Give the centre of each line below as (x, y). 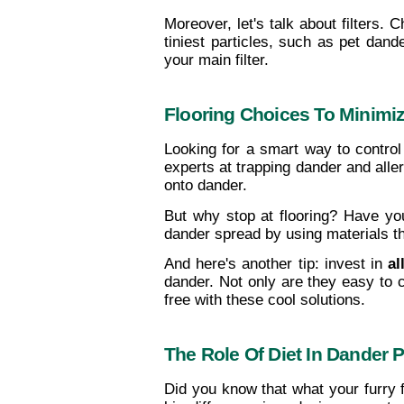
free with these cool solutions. (265, 299)
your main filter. (216, 60)
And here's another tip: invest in (276, 263)
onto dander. (206, 186)
